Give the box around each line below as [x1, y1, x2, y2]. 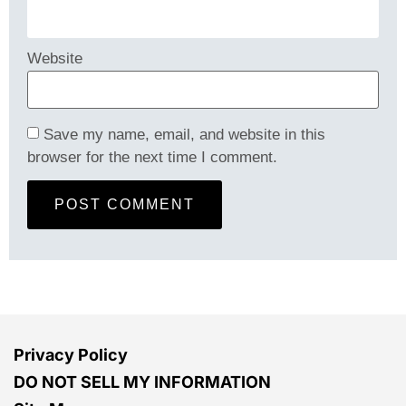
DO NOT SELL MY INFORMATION [14, 372, 271, 392]
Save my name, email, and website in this [43, 125, 325, 143]
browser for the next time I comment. [27, 148, 277, 166]
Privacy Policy [14, 345, 128, 365]
